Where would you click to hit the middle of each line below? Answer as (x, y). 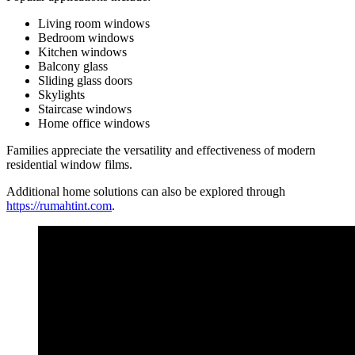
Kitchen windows (82, 52)
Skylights (61, 95)
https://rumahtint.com (59, 206)
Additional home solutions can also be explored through (146, 192)
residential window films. (69, 165)
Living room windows (94, 24)
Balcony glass (73, 67)
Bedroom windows (86, 38)
